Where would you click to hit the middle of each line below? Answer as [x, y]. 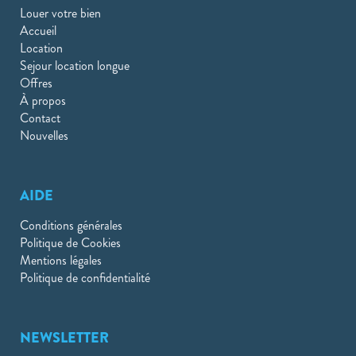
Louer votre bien [60, 13]
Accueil [38, 30]
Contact [40, 118]
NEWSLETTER [64, 337]
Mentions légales [61, 260]
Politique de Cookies [70, 242]
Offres [36, 83]
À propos [43, 100]
